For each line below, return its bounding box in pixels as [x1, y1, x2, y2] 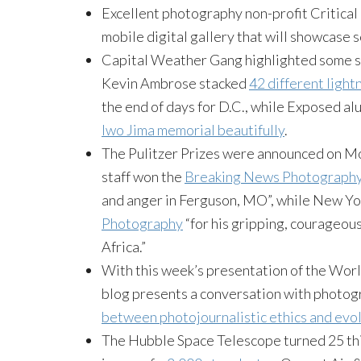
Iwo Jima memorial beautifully [102, 121, 284, 139]
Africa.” [102, 238, 146, 255]
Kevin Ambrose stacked [102, 74, 249, 92]
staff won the [102, 168, 185, 185]
